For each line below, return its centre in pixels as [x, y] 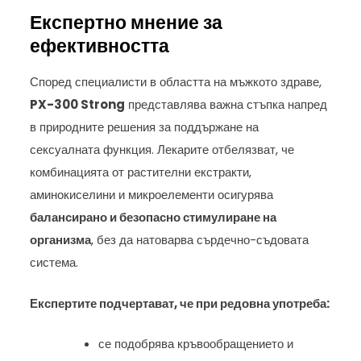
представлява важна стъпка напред [226, 105]
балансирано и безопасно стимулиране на [154, 218]
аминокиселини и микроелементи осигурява [152, 195]
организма [61, 240]
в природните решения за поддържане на [145, 127]
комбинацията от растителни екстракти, [141, 172]
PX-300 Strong [78, 105]
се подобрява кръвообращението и [196, 344]
